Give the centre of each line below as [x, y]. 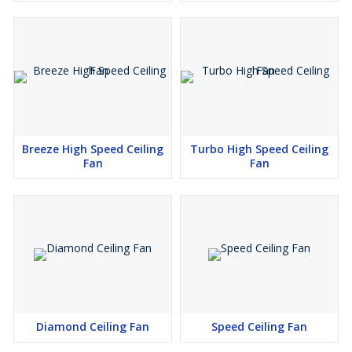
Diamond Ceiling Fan [93, 327]
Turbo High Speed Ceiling [259, 149]
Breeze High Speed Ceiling [93, 149]
